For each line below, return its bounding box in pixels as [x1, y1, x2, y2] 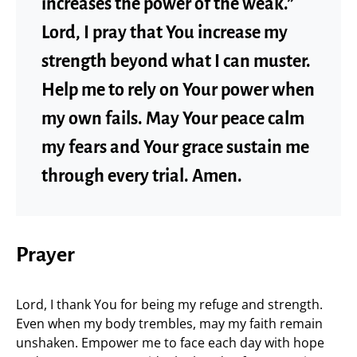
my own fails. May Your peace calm [41, 109, 304, 128]
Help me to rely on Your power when [41, 80, 315, 100]
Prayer [16, 244, 75, 266]
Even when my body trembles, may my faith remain [16, 315, 323, 332]
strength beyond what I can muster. [41, 52, 311, 71]
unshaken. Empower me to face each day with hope [16, 334, 324, 351]
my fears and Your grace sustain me [41, 138, 309, 157]
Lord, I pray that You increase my [41, 23, 288, 42]
